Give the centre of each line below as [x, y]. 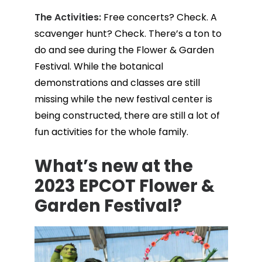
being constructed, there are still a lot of [127, 115]
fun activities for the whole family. [111, 132]
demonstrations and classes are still [117, 82]
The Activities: [68, 17]
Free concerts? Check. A [159, 17]
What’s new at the [113, 166]
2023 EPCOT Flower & [124, 186]
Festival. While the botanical [99, 66]
